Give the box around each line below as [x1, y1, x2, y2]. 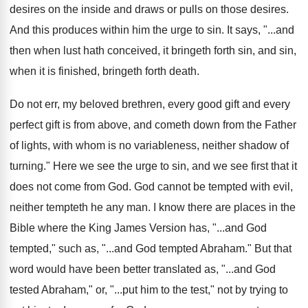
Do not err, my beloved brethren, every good [10, 98, 222, 110]
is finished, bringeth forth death [47, 65, 197, 77]
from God [84, 181, 129, 192]
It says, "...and [227, 24, 294, 36]
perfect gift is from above [10, 119, 128, 131]
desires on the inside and [10, 3, 132, 15]
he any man [91, 201, 148, 213]
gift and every [225, 98, 290, 110]
